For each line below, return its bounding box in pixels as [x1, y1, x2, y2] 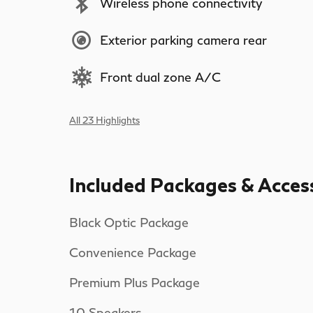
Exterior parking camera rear [100, 32, 267, 48]
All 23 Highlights [69, 114, 140, 126]
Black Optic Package [69, 214, 189, 230]
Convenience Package [69, 244, 196, 260]
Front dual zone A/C [100, 69, 221, 85]
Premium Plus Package [69, 274, 200, 290]
